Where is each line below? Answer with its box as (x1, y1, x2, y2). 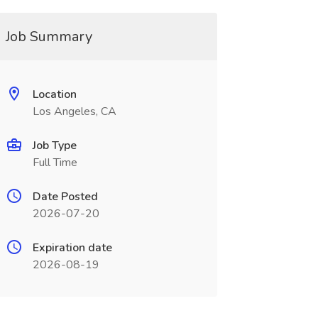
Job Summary (5, 27, 92, 46)
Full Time (32, 155, 77, 170)
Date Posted (32, 189, 98, 204)
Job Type (32, 138, 77, 153)
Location (32, 87, 77, 102)
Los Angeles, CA (32, 104, 116, 119)
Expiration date (32, 240, 112, 256)
